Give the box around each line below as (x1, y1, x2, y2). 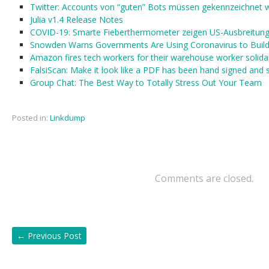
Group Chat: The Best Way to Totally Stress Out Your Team (30, 77, 262, 88)
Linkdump (50, 112, 85, 123)
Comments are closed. (155, 172, 253, 185)
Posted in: (12, 112, 48, 123)
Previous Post (25, 230, 82, 241)
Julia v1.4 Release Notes (30, 14, 123, 25)
